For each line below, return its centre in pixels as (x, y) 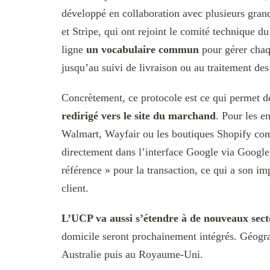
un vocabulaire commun (143, 50)
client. (75, 188)
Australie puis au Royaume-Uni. (132, 255)
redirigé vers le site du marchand (139, 116)
